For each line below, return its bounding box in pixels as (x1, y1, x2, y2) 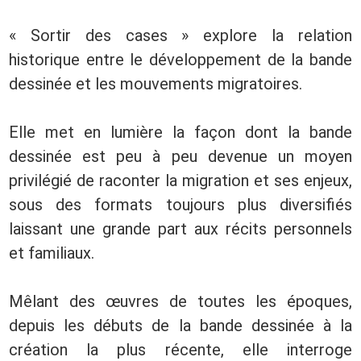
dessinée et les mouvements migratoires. (9, 74, 303, 93)
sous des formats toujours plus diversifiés (9, 195, 352, 214)
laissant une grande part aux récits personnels (9, 219, 352, 239)
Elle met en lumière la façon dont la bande (9, 122, 352, 142)
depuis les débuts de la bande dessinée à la (9, 316, 352, 335)
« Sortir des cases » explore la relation (9, 26, 352, 45)
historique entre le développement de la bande (9, 50, 352, 69)
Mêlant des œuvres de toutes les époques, (9, 292, 352, 311)
